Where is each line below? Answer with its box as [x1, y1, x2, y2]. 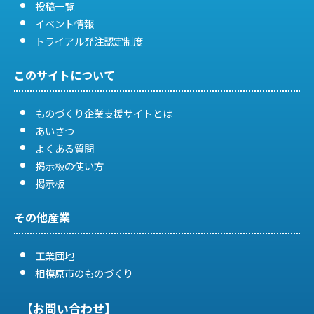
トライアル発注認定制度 [35, 33, 143, 48]
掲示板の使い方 [35, 158, 104, 173]
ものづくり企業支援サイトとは [35, 105, 172, 121]
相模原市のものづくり [35, 265, 133, 280]
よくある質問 [35, 140, 94, 156]
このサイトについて [14, 66, 115, 83]
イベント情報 [35, 15, 94, 31]
